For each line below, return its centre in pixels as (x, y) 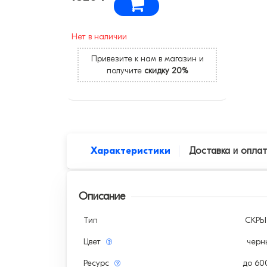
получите (125, 70)
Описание (102, 196)
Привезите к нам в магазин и (147, 58)
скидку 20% (166, 70)
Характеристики (131, 150)
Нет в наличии (99, 36)
